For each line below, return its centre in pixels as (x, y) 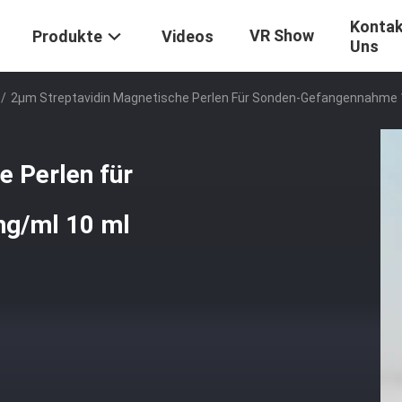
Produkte (67, 37)
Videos (188, 37)
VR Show (282, 35)
